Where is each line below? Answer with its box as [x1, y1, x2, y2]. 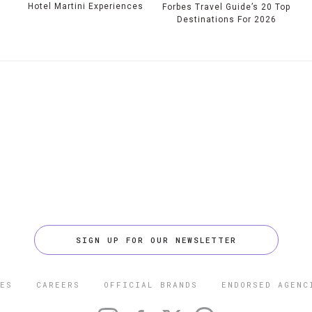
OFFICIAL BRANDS [103, 279, 198, 290]
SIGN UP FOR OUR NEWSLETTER [75, 235, 237, 245]
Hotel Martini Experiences [27, 1, 143, 12]
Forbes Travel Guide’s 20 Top [162, 2, 291, 12]
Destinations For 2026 [176, 15, 276, 24]
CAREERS [36, 279, 80, 290]
